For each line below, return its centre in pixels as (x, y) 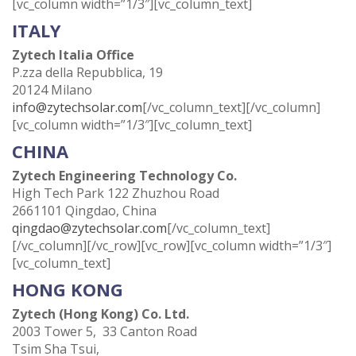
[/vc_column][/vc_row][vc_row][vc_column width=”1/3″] (172, 246)
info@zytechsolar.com (77, 107)
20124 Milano (52, 90)
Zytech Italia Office (73, 55)
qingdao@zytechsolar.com (89, 228)
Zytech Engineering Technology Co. (124, 176)
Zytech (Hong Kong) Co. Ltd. (101, 314)
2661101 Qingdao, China (84, 211)
